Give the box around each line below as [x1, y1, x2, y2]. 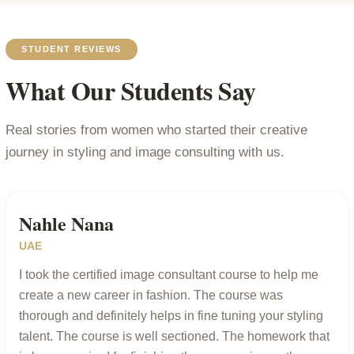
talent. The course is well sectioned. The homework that [19, 330, 330, 344]
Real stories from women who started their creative [6, 122, 307, 138]
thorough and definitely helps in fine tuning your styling [19, 309, 323, 323]
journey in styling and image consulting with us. [6, 145, 284, 160]
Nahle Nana [19, 209, 114, 238]
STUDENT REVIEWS [21, 44, 122, 55]
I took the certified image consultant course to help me [19, 268, 318, 282]
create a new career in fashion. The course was [19, 288, 283, 303]
